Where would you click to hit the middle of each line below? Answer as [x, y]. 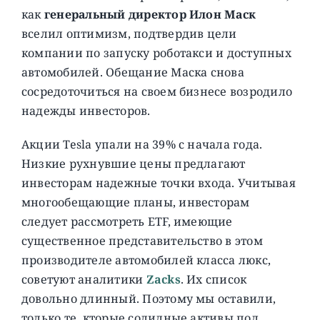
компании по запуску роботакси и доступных [156, 52]
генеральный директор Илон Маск [150, 14]
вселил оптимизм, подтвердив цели [129, 33]
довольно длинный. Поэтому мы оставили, [149, 298]
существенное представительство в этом [142, 240]
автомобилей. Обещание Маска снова [132, 72]
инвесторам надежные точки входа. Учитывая [158, 182]
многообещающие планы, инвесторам [135, 202]
